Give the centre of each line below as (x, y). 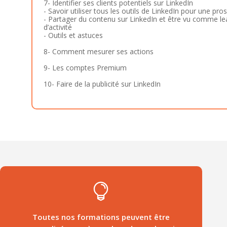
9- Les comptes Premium (85, 67)
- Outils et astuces (73, 35)
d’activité (58, 27)
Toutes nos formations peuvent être (101, 217)
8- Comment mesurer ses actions (98, 51)
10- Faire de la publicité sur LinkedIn (102, 84)
